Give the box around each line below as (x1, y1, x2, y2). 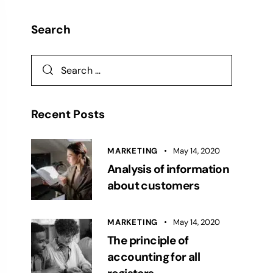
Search (31, 21, 71, 37)
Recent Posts (31, 106, 105, 122)
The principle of (107, 232, 189, 248)
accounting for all (107, 249, 200, 264)
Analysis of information (107, 161, 230, 177)
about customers (107, 177, 199, 193)
